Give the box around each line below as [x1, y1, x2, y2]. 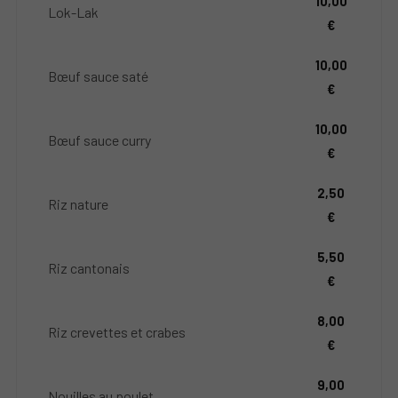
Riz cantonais [48, 259, 131, 276]
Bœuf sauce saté [48, 67, 149, 84]
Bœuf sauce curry [48, 131, 152, 148]
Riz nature [48, 195, 109, 212]
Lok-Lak [48, 3, 99, 20]
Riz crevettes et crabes [48, 322, 187, 340]
